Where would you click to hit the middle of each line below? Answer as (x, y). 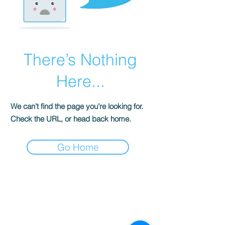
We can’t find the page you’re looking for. (77, 106)
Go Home (78, 147)
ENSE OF (82, 216)
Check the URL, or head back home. (71, 119)
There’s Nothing (80, 60)
